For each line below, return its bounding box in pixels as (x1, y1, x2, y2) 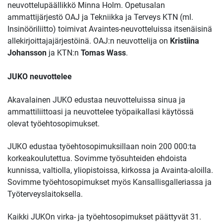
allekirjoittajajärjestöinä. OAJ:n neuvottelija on (7, 36, 170, 46)
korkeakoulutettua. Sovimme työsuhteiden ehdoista (7, 154, 187, 164)
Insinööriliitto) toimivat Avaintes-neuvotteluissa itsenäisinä (7, 24, 212, 34)
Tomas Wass (81, 48, 126, 58)
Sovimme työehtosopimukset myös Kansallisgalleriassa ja (7, 177, 212, 187)
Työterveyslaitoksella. (7, 189, 83, 199)
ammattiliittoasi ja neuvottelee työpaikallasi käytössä (7, 107, 194, 116)
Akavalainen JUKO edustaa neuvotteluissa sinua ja (7, 95, 185, 105)
